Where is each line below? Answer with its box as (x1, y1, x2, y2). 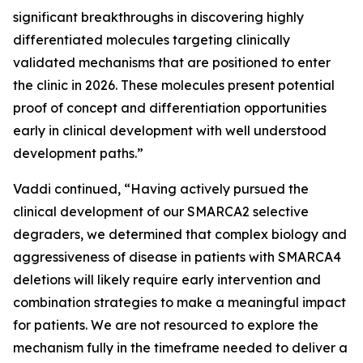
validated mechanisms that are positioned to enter (13, 54, 331, 70)
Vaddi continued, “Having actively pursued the (13, 181, 309, 197)
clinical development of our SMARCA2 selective (13, 203, 309, 220)
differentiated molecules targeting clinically (13, 32, 290, 48)
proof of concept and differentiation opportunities (13, 100, 327, 116)
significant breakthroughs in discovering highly (13, 9, 304, 25)
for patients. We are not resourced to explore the (13, 317, 318, 333)
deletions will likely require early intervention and (13, 271, 321, 288)
